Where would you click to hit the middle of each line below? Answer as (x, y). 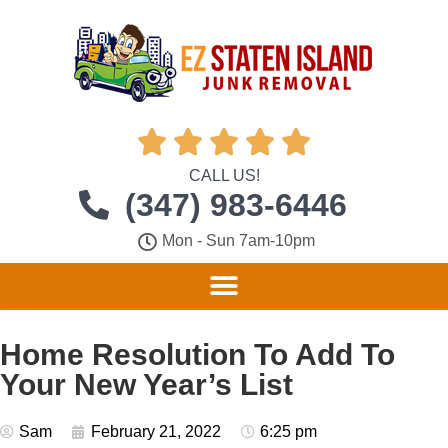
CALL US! (224, 175)
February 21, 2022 (156, 431)
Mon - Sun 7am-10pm (238, 240)
